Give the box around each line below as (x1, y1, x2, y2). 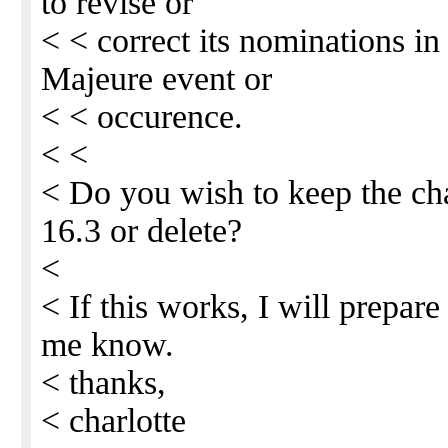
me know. (41, 326, 174, 363)
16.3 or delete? (41, 212, 242, 249)
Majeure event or (41, 60, 272, 97)
